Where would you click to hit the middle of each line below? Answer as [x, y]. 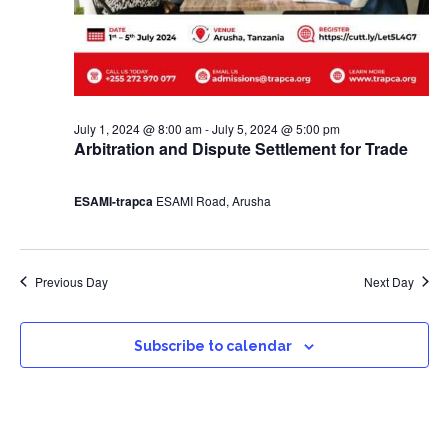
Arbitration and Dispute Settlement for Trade [240, 148]
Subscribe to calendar [213, 345]
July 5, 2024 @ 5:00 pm [275, 128]
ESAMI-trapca [114, 200]
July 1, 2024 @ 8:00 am [137, 128]
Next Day [388, 281]
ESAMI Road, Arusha [213, 200]
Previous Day [71, 281]
